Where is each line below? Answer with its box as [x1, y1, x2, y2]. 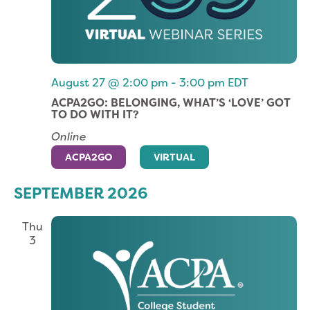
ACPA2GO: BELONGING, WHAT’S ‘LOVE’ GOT [51, 95, 291, 110]
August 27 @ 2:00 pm [51, 75, 168, 90]
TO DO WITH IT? [51, 107, 139, 122]
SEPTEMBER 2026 [13, 183, 148, 203]
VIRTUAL [153, 150, 195, 163]
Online [51, 129, 86, 144]
